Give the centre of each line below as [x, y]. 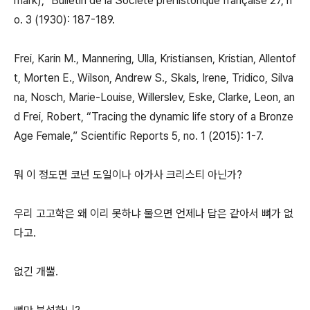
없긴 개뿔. [36, 272]
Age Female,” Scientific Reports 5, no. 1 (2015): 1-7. [140, 136]
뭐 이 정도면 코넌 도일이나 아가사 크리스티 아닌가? [128, 175]
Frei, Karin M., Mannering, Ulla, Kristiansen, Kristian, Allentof [155, 58]
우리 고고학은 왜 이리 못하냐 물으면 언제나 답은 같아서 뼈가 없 [154, 213]
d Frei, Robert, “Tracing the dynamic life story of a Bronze [154, 117]
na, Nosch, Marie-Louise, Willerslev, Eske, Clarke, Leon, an [154, 97]
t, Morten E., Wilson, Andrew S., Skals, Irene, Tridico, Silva [154, 78]
